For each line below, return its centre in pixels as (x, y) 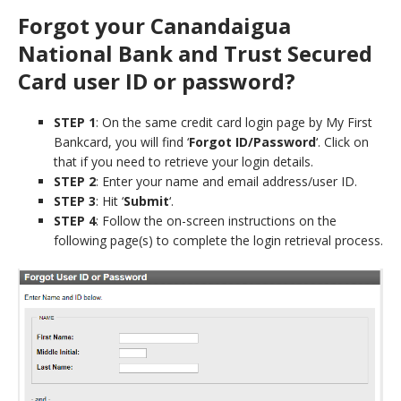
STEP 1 (75, 122)
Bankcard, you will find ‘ (121, 141)
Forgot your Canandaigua (154, 25)
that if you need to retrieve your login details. (183, 161)
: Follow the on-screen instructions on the (216, 220)
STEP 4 (75, 220)
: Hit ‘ (110, 200)
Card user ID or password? (157, 81)
